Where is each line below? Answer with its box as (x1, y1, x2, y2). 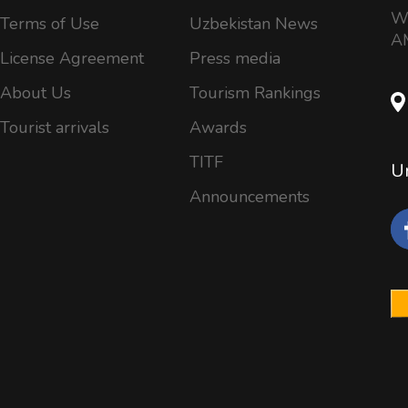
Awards (189, 116, 247, 138)
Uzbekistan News (189, 12, 318, 35)
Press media (189, 46, 280, 69)
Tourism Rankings (189, 81, 321, 104)
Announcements (189, 185, 310, 208)
